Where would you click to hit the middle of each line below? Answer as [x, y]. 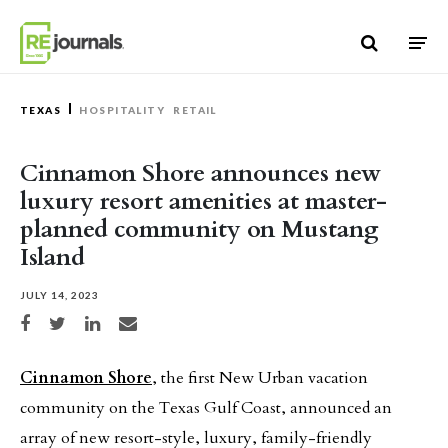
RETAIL [195, 110]
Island [52, 257]
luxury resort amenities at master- [203, 201]
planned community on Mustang [199, 229]
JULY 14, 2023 [59, 295]
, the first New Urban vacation [260, 378]
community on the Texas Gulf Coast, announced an [206, 408]
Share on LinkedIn [121, 320]
